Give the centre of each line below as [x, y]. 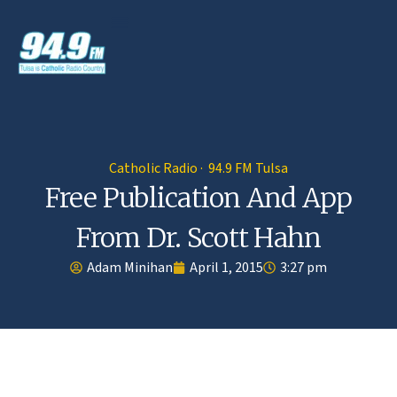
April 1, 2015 [226, 268]
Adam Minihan [130, 268]
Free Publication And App [198, 198]
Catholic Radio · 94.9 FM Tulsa [198, 168]
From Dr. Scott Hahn [198, 237]
